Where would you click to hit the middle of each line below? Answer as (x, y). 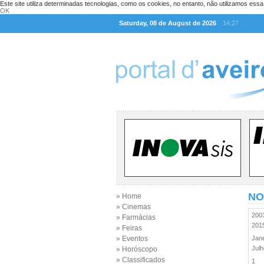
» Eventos (132, 239)
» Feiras (129, 228)
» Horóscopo (137, 249)
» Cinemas (133, 207)
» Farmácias (136, 217)
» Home (129, 196)
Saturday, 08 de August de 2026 (168, 23)
